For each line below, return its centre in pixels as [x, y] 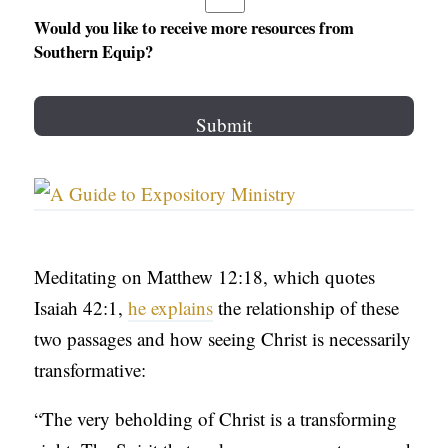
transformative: [90, 370]
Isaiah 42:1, [81, 308]
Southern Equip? [94, 52]
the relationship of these [306, 308]
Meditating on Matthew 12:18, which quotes [205, 277]
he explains [171, 308]
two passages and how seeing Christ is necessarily [223, 339]
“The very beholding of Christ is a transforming [216, 419]
